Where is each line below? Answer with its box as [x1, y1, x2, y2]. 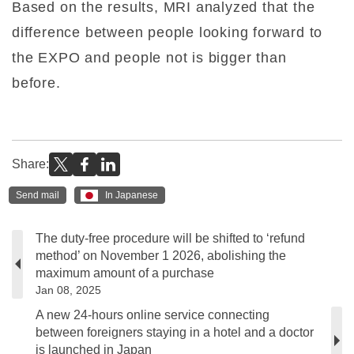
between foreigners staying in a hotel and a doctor [36, 325, 314, 339]
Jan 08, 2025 [36, 283, 101, 296]
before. [12, 75, 66, 92]
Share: [12, 157, 49, 171]
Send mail [16, 190, 59, 201]
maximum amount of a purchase [36, 265, 214, 280]
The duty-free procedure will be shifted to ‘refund [36, 231, 305, 245]
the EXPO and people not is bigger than [12, 50, 287, 66]
